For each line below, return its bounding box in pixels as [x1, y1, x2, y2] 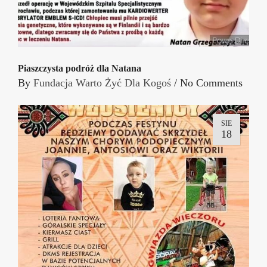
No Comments [180, 76, 243, 89]
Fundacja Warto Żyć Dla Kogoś [33, 76, 171, 89]
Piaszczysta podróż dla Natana [18, 63, 141, 73]
